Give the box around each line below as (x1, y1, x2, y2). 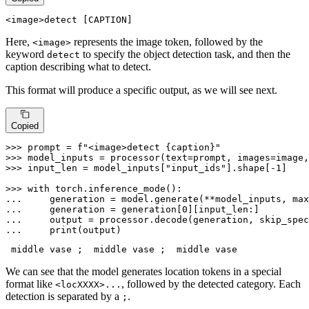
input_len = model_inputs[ (28, 163, 166, 174)
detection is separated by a (6, 290, 122, 303)
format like (6, 278, 55, 290)
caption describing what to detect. (6, 60, 151, 72)
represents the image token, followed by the (71, 35, 263, 48)
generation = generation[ (28, 204, 182, 215)
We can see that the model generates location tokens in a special (6, 266, 281, 278)
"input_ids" (166, 163, 226, 174)
